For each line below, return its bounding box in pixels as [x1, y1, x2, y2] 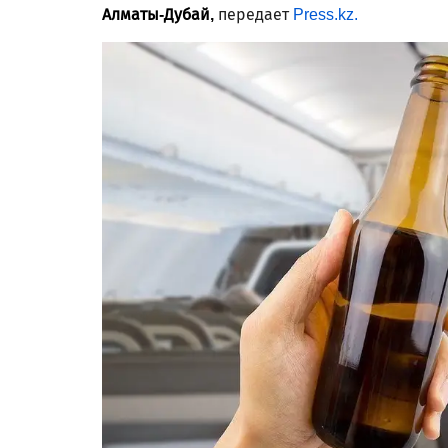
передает [218, 5, 293, 24]
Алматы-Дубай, [102, 5, 218, 24]
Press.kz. [293, 5, 358, 24]
